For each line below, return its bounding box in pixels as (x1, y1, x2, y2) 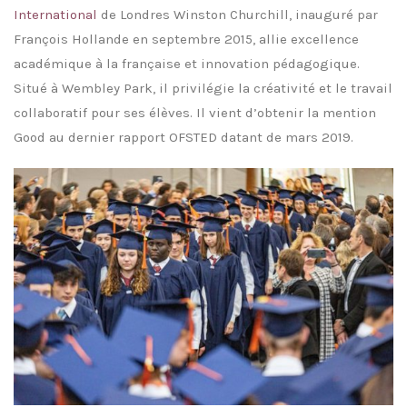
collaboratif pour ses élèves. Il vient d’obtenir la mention (14, 104, 376, 122)
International (14, 6, 97, 24)
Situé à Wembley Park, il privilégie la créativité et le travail (14, 80, 392, 97)
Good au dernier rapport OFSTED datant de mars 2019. (14, 129, 353, 146)
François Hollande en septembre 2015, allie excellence (14, 31, 359, 48)
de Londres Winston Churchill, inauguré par (97, 6, 378, 24)
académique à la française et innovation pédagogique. (14, 55, 360, 73)
